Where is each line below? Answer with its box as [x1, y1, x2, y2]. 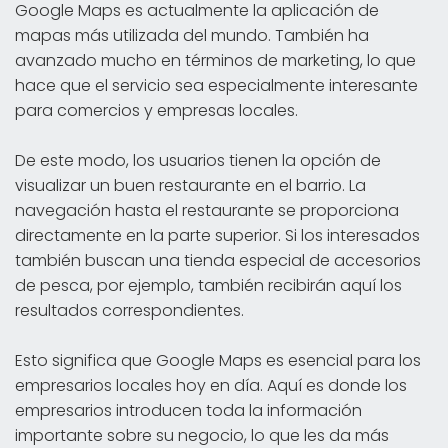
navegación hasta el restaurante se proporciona [15, 198, 399, 222]
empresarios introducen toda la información [15, 398, 362, 422]
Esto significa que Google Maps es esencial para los [15, 348, 421, 372]
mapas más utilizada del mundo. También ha [15, 23, 369, 47]
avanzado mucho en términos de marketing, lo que [15, 48, 416, 72]
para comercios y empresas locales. [15, 98, 298, 122]
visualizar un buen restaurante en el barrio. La [15, 173, 366, 197]
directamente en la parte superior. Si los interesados [15, 223, 420, 247]
